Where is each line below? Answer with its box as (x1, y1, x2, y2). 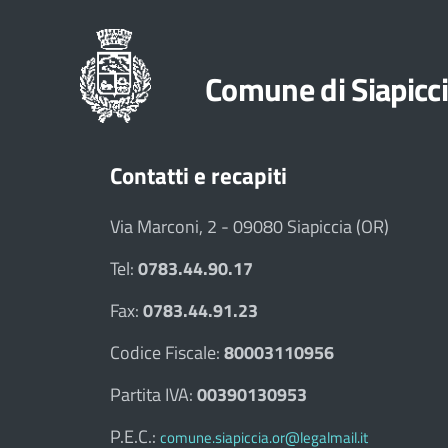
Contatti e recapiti (110, 158, 287, 193)
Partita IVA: (110, 381, 197, 408)
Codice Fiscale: (110, 339, 224, 366)
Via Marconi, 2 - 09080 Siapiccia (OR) (110, 213, 389, 240)
